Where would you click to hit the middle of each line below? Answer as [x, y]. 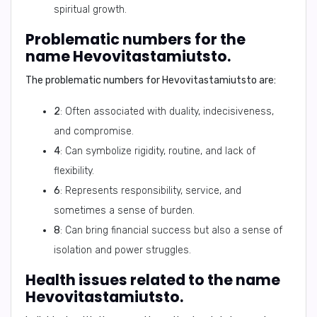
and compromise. [94, 131]
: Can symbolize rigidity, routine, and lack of [158, 151]
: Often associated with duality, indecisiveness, [167, 111]
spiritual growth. [90, 10]
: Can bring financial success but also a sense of [171, 230]
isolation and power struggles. [122, 250]
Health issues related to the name [153, 280]
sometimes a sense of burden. [124, 211]
